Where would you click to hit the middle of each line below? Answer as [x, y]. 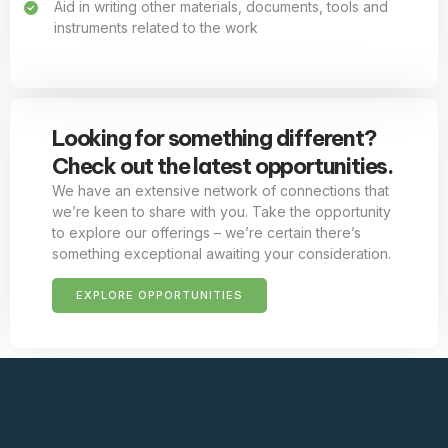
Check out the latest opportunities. [222, 165]
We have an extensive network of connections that [220, 190]
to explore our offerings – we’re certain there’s [206, 232]
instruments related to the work [156, 27]
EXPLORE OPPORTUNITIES [159, 294]
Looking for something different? [214, 137]
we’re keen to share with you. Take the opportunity [221, 211]
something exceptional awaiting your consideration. [221, 253]
